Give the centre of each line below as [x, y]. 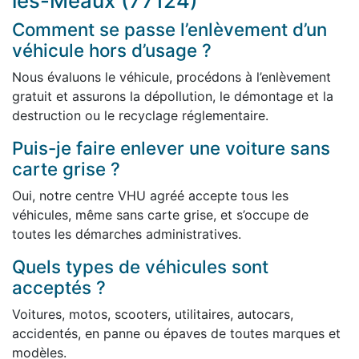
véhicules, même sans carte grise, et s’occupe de [160, 215]
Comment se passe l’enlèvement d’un [169, 30]
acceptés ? [59, 288]
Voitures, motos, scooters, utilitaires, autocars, [153, 315]
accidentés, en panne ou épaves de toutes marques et [176, 334]
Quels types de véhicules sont [140, 267]
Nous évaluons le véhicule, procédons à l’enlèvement [171, 77]
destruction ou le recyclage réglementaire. [140, 116]
